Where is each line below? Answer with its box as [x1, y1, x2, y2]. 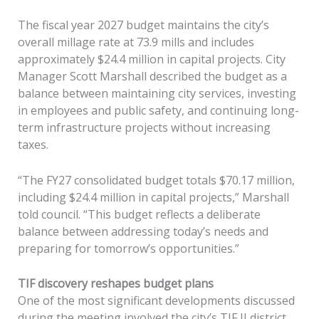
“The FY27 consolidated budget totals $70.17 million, [17, 172, 295, 188]
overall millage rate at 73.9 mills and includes [17, 34, 254, 51]
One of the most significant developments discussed [17, 293, 295, 309]
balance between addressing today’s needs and [17, 223, 268, 239]
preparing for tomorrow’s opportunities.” [17, 240, 239, 256]
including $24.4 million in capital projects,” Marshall [17, 189, 289, 205]
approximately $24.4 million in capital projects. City [17, 51, 286, 68]
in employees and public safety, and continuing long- [17, 103, 299, 119]
